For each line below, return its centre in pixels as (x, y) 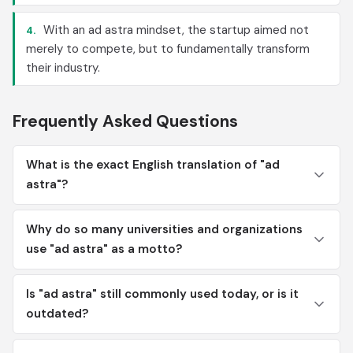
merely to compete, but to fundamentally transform (168, 49)
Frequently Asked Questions (125, 121)
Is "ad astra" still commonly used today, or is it (162, 294)
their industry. (63, 68)
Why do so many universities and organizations (164, 229)
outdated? (57, 314)
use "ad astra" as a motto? (104, 249)
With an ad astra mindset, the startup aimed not (175, 30)
